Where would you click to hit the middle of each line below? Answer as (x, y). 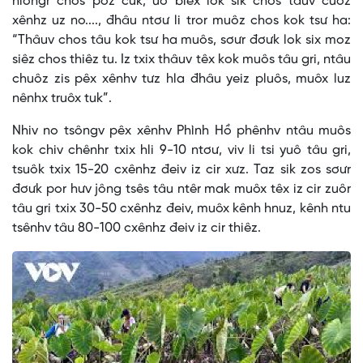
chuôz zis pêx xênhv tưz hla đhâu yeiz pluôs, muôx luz (181, 79)
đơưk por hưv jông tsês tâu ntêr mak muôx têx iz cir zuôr (181, 190)
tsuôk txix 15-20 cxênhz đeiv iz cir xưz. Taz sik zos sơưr (181, 170)
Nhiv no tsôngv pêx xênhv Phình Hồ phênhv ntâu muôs (181, 131)
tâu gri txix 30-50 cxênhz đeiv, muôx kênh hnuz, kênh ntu (181, 209)
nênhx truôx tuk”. (62, 99)
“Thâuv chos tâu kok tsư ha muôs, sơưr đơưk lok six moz (181, 41)
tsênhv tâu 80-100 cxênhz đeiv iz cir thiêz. (137, 228)
